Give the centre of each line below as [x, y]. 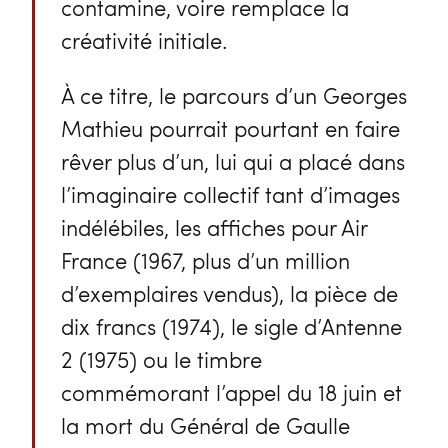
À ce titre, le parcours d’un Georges [233, 95]
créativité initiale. [144, 39]
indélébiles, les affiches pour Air [213, 227]
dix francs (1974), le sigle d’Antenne [231, 326]
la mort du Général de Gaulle [205, 425]
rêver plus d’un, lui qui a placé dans [232, 161]
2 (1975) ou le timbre [161, 359]
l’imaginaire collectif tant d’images [230, 194]
